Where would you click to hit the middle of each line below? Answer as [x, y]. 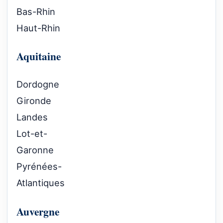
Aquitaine [39, 56]
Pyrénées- [39, 167]
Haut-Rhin [38, 28]
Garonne [35, 150]
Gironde [34, 101]
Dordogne [38, 84]
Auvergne [38, 211]
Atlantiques [41, 183]
